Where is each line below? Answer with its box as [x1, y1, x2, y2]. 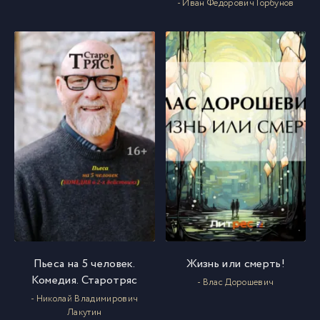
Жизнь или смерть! [186, 256, 285, 273]
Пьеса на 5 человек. [33, 256, 136, 273]
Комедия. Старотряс [31, 272, 138, 289]
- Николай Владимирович [31, 292, 139, 306]
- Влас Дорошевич [197, 276, 274, 290]
